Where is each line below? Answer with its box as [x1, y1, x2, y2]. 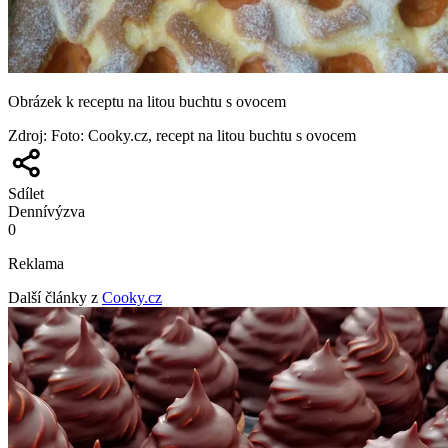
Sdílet [8, 185, 44, 203]
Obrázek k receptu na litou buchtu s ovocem [8, 93, 286, 111]
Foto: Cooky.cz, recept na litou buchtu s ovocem [51, 127, 356, 145]
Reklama [8, 255, 64, 273]
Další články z [8, 289, 98, 307]
